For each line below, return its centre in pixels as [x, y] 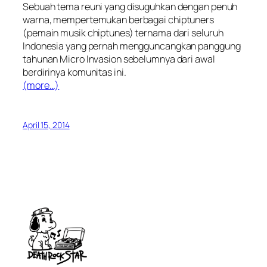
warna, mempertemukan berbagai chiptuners [118, 19]
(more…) [41, 85]
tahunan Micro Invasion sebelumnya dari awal [119, 59]
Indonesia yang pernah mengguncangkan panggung [132, 46]
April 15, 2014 [46, 125]
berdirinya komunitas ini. [74, 72]
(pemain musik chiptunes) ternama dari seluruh [123, 32]
